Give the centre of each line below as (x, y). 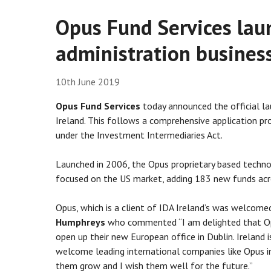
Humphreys (80, 222)
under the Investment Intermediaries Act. (139, 135)
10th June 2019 (88, 82)
